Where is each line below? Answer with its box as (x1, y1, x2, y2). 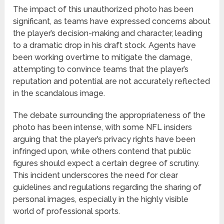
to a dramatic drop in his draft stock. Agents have (13, 40, 196, 50)
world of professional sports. (13, 206, 120, 216)
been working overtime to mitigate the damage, (13, 52, 192, 62)
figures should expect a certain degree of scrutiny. (13, 158, 200, 168)
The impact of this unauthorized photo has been (13, 4, 194, 14)
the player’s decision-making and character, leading (13, 28, 203, 38)
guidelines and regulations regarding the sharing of (13, 182, 202, 192)
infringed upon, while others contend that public (13, 146, 191, 156)
